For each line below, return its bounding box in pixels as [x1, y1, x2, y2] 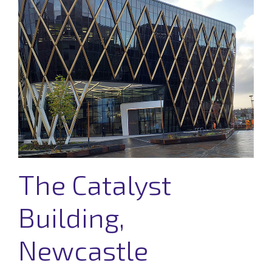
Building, [18, 200, 124, 233]
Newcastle [18, 233, 148, 266]
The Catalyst [18, 167, 171, 200]
